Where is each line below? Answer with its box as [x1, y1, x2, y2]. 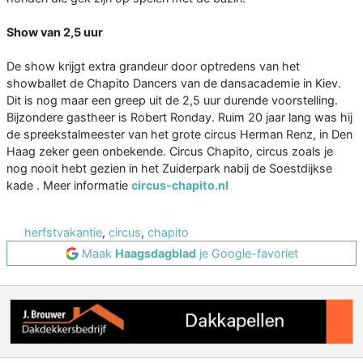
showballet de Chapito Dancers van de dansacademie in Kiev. [6, 76, 341, 91]
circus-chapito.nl [131, 178, 228, 193]
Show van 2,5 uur [6, 25, 103, 40]
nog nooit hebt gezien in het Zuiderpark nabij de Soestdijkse [6, 161, 332, 176]
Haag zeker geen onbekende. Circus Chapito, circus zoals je [6, 144, 333, 159]
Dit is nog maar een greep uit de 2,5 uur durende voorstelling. [6, 93, 338, 108]
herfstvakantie [24, 225, 102, 240]
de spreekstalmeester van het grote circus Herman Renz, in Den [6, 127, 352, 142]
